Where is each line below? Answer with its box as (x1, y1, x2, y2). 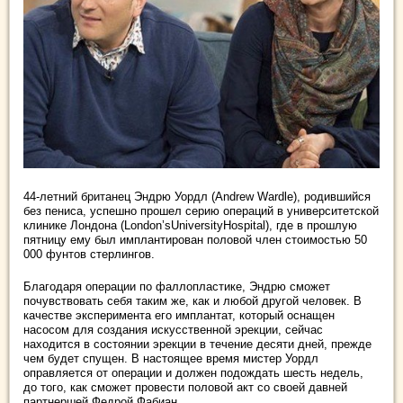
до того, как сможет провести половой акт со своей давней (23, 380, 347, 394)
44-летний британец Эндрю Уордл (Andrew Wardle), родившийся (23, 189, 371, 203)
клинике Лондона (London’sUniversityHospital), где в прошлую (23, 218, 357, 232)
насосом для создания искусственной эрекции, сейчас (23, 322, 323, 336)
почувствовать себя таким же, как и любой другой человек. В (23, 293, 362, 308)
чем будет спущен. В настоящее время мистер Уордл (23, 351, 318, 365)
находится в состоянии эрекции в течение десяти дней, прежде (23, 336, 372, 351)
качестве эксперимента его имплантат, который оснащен (23, 308, 335, 322)
